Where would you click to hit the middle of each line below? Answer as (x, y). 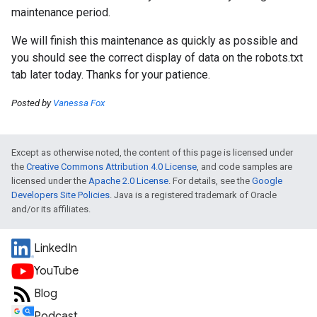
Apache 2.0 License (128, 181)
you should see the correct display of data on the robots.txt (157, 58)
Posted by (32, 103)
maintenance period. (61, 12)
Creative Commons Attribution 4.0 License (111, 167)
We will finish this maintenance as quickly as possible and (155, 41)
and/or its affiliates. (51, 209)
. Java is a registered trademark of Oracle (193, 195)
